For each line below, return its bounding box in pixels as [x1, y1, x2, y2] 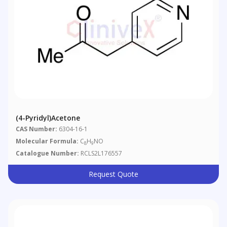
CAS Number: [16, 125, 58, 134]
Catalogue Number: [16, 149, 80, 158]
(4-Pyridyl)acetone [16, 113, 81, 123]
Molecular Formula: [16, 137, 79, 146]
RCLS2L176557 [79, 149, 123, 158]
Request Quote [89, 169, 138, 179]
